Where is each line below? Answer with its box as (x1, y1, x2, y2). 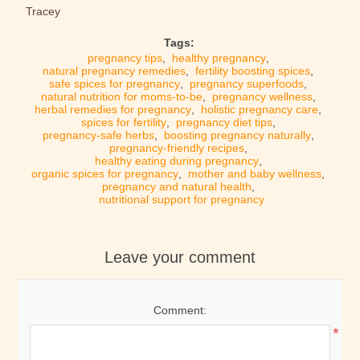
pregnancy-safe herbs (42, 129, 154, 141)
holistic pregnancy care (201, 103, 318, 116)
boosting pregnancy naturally (163, 129, 311, 141)
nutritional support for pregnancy (98, 193, 264, 206)
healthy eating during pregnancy (94, 154, 259, 167)
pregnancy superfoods (190, 77, 304, 90)
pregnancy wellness (211, 90, 313, 103)
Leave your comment (104, 248, 256, 266)
